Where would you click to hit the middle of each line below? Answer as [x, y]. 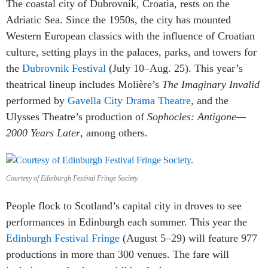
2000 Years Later [43, 133]
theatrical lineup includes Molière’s [84, 84]
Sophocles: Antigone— [197, 116]
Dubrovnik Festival [64, 68]
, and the [210, 100]
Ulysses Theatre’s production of [77, 116]
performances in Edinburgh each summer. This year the [127, 222]
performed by [37, 100]
